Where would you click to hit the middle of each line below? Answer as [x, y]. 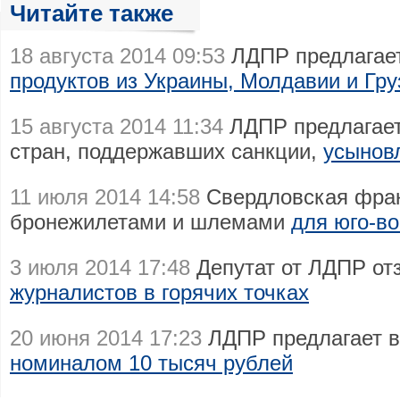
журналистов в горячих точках [159, 292]
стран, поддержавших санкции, [167, 151]
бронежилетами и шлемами [150, 222]
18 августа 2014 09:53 [117, 56]
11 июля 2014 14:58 [105, 197]
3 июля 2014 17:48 [100, 267]
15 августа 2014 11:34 [117, 126]
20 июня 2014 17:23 [106, 338]
